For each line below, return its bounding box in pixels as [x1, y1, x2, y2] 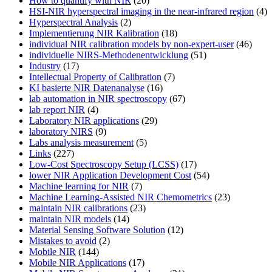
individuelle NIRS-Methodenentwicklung [29, 50, 188, 61]
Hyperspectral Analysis [29, 17, 118, 28]
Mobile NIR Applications [29, 257, 126, 268]
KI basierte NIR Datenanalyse [29, 83, 144, 93]
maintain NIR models [29, 214, 111, 225]
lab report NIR [29, 104, 85, 115]
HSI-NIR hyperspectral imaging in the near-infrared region [29, 6, 254, 17]
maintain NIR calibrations [29, 203, 127, 214]
